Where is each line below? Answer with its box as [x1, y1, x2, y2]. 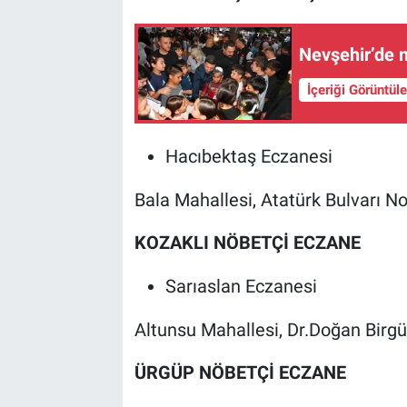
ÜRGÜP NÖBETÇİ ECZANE [134, 361, 346, 383]
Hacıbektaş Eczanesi [164, 144, 333, 167]
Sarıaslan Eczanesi [164, 274, 317, 297]
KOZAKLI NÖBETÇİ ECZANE [134, 231, 361, 253]
